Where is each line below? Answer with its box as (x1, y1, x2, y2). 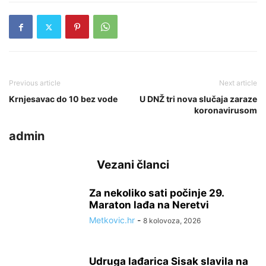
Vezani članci (97, 158, 169, 172)
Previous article (9, 78, 61, 87)
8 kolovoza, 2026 (143, 216, 201, 225)
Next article (219, 78, 257, 87)
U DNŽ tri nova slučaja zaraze (140, 94, 257, 104)
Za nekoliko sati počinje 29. (89, 187, 224, 199)
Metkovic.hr (89, 215, 135, 225)
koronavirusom (194, 105, 257, 115)
